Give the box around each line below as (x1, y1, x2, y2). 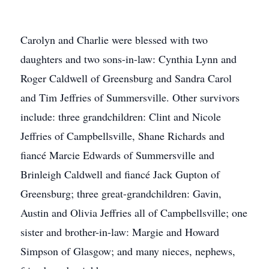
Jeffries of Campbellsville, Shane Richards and (20, 128, 225, 143)
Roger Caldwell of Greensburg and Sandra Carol (20, 71, 232, 85)
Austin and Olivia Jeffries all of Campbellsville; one (20, 205, 247, 220)
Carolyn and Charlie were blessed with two (20, 32, 208, 47)
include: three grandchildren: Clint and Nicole (20, 109, 221, 124)
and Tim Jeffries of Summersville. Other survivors (20, 90, 240, 104)
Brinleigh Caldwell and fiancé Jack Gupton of (20, 167, 220, 181)
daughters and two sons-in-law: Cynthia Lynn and (20, 52, 237, 66)
